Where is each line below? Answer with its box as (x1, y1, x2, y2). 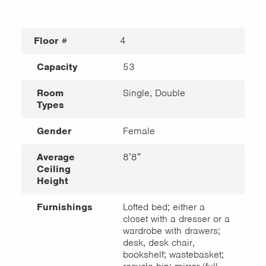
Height (36, 175, 68, 187)
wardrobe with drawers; (122, 224, 220, 237)
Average (36, 151, 75, 163)
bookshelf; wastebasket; (122, 248, 224, 261)
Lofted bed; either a (122, 201, 205, 213)
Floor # (34, 34, 68, 47)
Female (122, 125, 155, 137)
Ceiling (36, 163, 71, 175)
